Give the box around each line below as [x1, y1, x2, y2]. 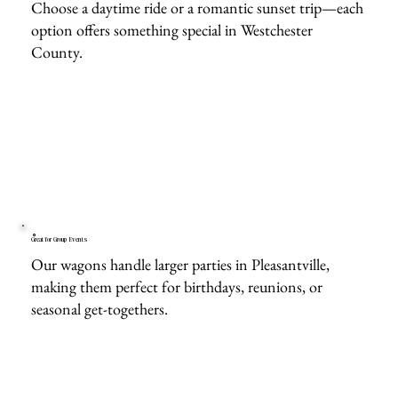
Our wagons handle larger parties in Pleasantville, [31, 254, 330, 275]
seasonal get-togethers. [31, 298, 169, 320]
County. [31, 42, 84, 63]
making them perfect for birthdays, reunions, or [31, 276, 323, 298]
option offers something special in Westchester [31, 20, 314, 41]
